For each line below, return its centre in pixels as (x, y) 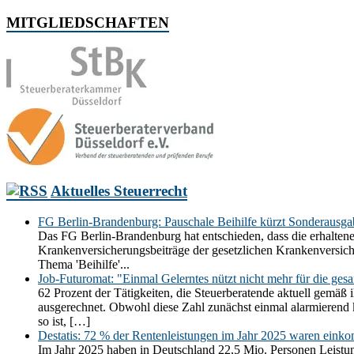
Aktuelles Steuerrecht (119, 191)
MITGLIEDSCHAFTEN (88, 22)
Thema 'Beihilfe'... (84, 264)
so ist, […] (64, 321)
